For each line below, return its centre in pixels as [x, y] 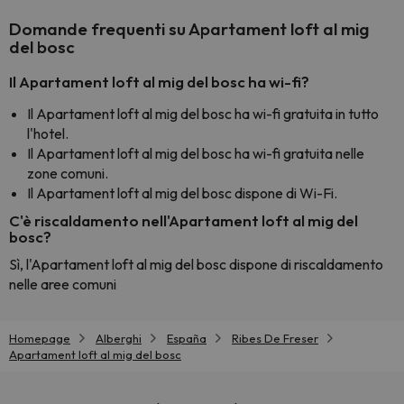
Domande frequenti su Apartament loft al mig [189, 29]
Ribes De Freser [275, 338]
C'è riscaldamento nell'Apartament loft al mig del [184, 220]
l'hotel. [48, 133]
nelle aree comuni [63, 284]
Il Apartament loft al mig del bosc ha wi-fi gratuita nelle [196, 153]
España [187, 338]
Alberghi [119, 338]
